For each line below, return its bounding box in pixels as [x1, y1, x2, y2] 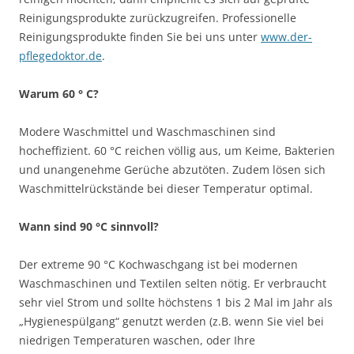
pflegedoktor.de [19, 47, 102, 63]
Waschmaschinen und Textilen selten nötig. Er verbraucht [19, 275, 326, 291]
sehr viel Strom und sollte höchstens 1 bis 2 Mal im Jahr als [19, 294, 333, 310]
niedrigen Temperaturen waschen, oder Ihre [19, 332, 255, 348]
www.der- [261, 28, 312, 44]
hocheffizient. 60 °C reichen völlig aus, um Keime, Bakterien [19, 142, 335, 158]
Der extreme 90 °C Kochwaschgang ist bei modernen [19, 256, 298, 272]
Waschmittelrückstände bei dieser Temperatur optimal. [19, 180, 313, 196]
